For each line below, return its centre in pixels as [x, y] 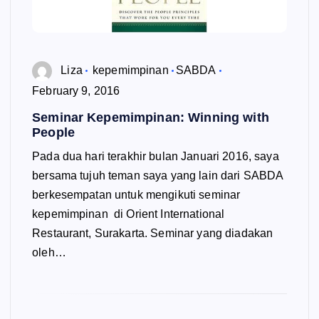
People [53, 133]
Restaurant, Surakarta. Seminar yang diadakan [153, 234]
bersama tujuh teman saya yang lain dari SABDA [158, 176]
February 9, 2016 [76, 91]
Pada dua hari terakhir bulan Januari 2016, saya [156, 157]
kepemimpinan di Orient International [129, 214]
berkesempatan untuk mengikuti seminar [136, 195]
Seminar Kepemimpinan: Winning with [151, 118]
